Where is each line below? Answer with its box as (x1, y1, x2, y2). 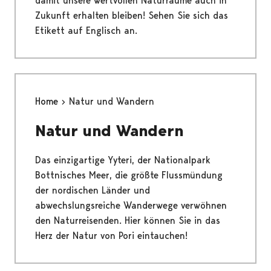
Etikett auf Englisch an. (35, 25, 137, 37)
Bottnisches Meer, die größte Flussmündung (35, 169, 223, 181)
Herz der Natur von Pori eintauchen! (35, 230, 188, 242)
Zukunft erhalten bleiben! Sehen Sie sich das (35, 10, 228, 22)
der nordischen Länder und (35, 184, 150, 197)
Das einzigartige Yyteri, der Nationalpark (35, 154, 211, 166)
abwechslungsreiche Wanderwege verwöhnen (35, 200, 227, 212)
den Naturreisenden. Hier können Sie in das (35, 215, 220, 227)
